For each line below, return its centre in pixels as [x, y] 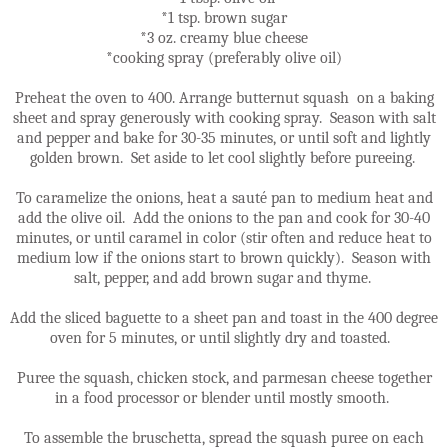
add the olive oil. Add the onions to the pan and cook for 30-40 [224, 217]
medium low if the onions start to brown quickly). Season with [224, 257]
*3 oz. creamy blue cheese [224, 37]
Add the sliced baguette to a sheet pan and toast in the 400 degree [224, 317]
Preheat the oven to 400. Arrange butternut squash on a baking [224, 97]
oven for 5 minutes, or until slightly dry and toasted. [224, 337]
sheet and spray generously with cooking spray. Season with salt [224, 117]
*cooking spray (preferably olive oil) [224, 57]
